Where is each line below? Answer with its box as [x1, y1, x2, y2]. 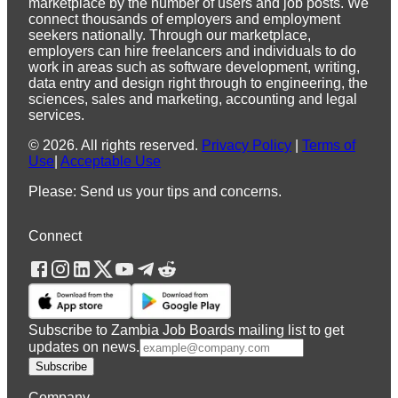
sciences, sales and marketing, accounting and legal [28, 92, 357, 107]
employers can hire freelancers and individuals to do [28, 44, 356, 60]
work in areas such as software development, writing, [28, 60, 360, 76]
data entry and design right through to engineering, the [28, 76, 368, 92]
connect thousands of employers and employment [28, 12, 340, 28]
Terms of [302, 138, 355, 154]
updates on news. [28, 339, 139, 355]
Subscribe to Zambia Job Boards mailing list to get [28, 322, 344, 338]
